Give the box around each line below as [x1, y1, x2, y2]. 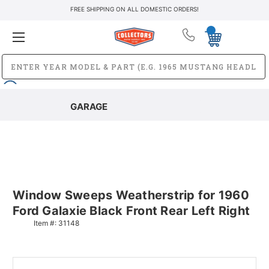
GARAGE [70, 100, 107, 112]
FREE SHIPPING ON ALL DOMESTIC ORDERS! [70, 5, 199, 13]
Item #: [34, 218, 58, 228]
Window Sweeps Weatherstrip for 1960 [13, 187, 249, 202]
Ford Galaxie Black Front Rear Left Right [13, 203, 250, 218]
